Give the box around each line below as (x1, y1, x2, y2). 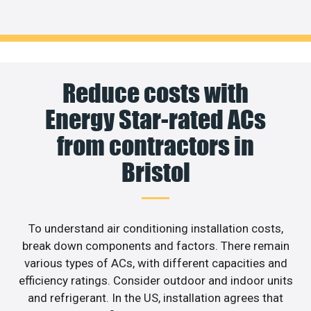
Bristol (121, 156, 190, 187)
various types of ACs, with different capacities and (24, 255, 287, 270)
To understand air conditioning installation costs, (28, 221, 283, 235)
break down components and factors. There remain (22, 238, 289, 253)
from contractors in (57, 130, 254, 161)
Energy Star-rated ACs (45, 103, 266, 135)
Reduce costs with (62, 77, 249, 108)
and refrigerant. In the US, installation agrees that (28, 290, 283, 305)
